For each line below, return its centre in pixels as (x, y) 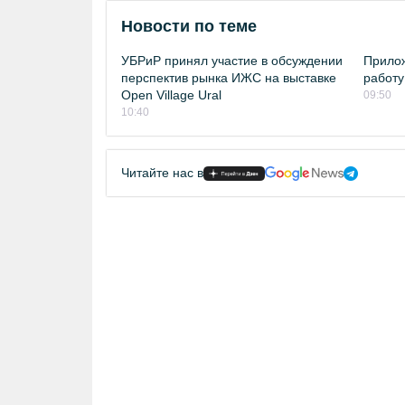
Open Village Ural (171, 95)
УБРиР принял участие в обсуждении (232, 61)
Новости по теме (189, 26)
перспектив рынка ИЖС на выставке (229, 78)
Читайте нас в (162, 173)
